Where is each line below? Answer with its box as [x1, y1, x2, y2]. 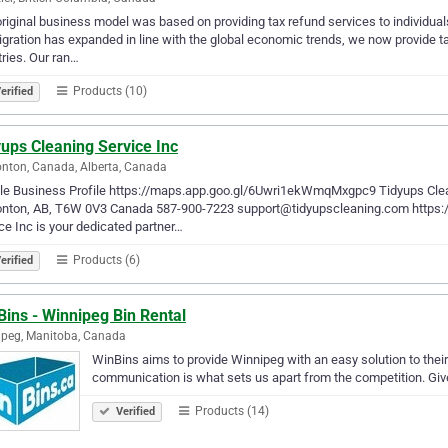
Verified [113, 404, 155, 418]
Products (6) [70, 252, 140, 267]
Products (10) [70, 83, 147, 98]
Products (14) [192, 403, 269, 418]
